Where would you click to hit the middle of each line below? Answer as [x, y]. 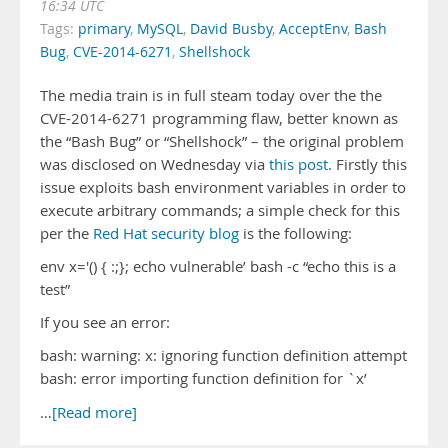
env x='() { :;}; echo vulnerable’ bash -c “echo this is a [218, 266]
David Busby [231, 29]
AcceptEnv [313, 29]
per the [66, 233]
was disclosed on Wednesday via [154, 164]
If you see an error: [105, 322]
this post [298, 164]
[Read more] [94, 412]
